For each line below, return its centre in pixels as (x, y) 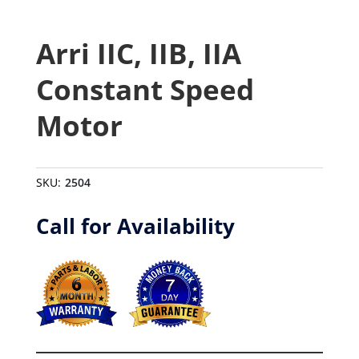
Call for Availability (135, 226)
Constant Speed (145, 90)
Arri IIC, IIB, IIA (138, 54)
